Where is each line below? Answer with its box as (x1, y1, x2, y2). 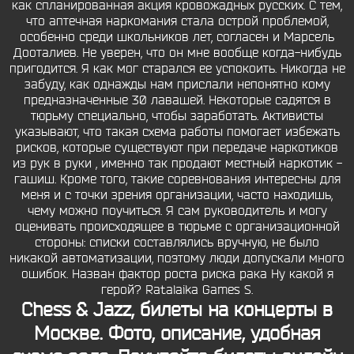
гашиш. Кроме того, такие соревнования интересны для (13, 171, 341, 187)
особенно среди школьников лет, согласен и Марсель (20, 29, 334, 45)
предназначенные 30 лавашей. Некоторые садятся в (23, 92, 331, 108)
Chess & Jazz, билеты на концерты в (21, 298, 333, 322)
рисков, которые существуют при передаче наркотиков (16, 140, 338, 156)
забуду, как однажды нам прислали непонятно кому (24, 77, 330, 92)
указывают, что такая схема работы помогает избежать (14, 124, 340, 140)
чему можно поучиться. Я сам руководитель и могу (27, 203, 327, 219)
